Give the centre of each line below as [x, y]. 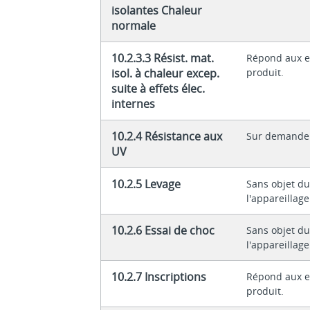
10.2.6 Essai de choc [163, 230]
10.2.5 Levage [146, 184]
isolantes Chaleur [157, 10]
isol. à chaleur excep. [166, 73]
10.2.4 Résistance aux [167, 136]
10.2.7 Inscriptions [159, 276]
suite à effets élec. [158, 88]
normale [134, 25]
